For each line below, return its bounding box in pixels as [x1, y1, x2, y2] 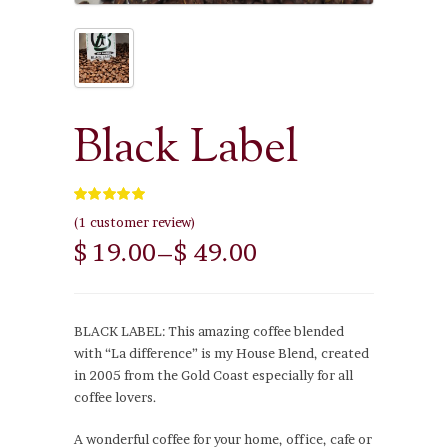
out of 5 [115, 207, 164, 222]
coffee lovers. [74, 388, 157, 405]
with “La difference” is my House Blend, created [74, 344, 369, 361]
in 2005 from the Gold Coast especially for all [74, 366, 353, 383]
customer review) [87, 213, 196, 230]
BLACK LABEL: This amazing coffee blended [74, 322, 344, 339]
